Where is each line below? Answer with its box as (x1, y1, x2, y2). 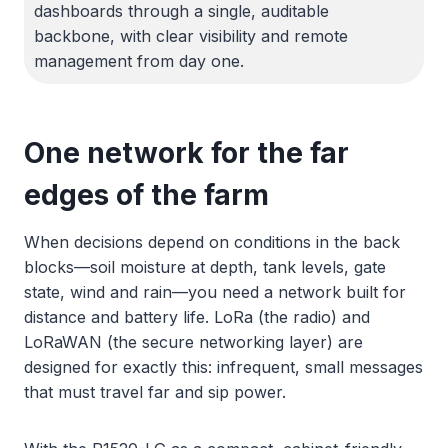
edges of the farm (24, 178, 269, 212)
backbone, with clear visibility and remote (34, 26, 348, 46)
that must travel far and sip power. (24, 382, 286, 402)
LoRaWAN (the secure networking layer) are (24, 332, 363, 352)
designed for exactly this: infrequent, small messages (24, 357, 423, 377)
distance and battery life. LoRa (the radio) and (24, 307, 370, 327)
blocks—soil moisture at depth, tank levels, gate (24, 257, 386, 277)
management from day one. (34, 51, 244, 71)
